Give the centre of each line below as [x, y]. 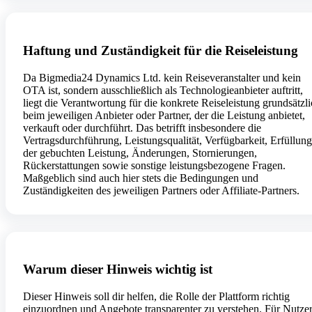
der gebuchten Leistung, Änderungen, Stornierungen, [140, 153]
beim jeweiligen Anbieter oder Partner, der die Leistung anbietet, [164, 115]
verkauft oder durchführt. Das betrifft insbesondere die [142, 127]
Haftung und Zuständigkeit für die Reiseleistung [161, 51]
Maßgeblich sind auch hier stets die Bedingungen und [141, 178]
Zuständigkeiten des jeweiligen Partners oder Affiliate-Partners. [161, 190]
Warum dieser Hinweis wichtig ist [118, 270]
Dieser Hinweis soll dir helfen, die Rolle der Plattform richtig [156, 297]
